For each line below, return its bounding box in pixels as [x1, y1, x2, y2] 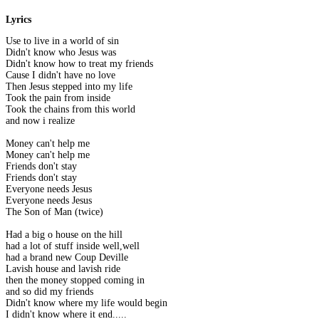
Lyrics [6, 14, 31, 26]
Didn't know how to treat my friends [6, 58, 153, 70]
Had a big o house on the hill [6, 229, 122, 241]
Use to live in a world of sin [6, 36, 119, 47]
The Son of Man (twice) [6, 206, 103, 218]
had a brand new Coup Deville [6, 252, 128, 263]
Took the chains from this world [6, 104, 135, 115]
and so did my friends [6, 286, 93, 298]
